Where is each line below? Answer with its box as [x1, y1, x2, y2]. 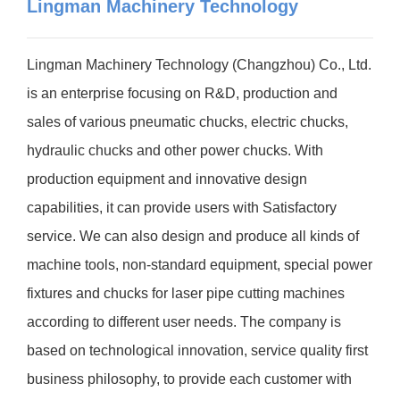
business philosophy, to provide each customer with [27, 371, 352, 387]
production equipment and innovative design [27, 171, 307, 187]
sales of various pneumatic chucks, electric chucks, [27, 114, 348, 130]
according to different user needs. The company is [27, 314, 341, 330]
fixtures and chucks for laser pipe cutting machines [27, 286, 345, 302]
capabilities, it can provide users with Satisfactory [27, 200, 337, 216]
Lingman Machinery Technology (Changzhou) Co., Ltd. [27, 57, 371, 73]
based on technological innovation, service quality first [27, 343, 368, 359]
